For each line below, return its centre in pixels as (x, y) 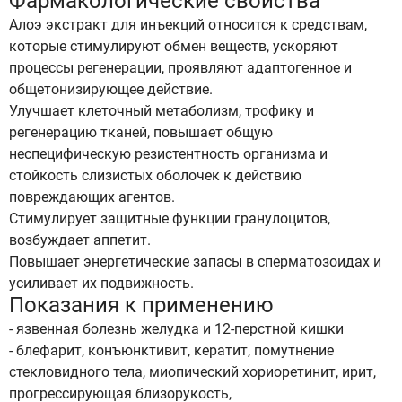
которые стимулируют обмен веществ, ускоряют (174, 46)
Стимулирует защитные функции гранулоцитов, (170, 218)
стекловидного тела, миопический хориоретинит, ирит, (192, 372)
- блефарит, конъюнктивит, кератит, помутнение (171, 350)
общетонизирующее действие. (111, 89)
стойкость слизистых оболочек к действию (155, 175)
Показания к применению (141, 305)
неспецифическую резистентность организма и (168, 154)
